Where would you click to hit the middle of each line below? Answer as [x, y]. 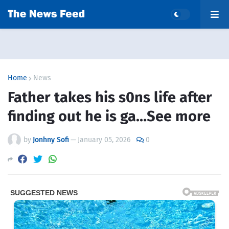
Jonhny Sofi [51, 140]
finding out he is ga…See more [109, 116]
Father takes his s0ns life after [110, 97]
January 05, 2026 [104, 140]
